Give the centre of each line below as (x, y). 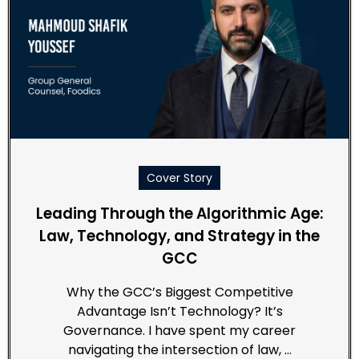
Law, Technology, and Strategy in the (179, 236)
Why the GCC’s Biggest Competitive (179, 292)
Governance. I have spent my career (179, 330)
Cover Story (179, 177)
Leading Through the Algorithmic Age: (179, 213)
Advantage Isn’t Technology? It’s (179, 311)
